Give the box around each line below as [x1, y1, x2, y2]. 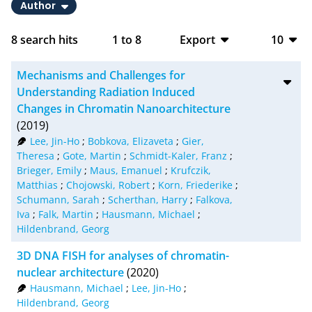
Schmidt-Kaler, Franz [130, 148, 227, 162]
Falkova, [196, 192, 233, 206]
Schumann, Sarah [17, 192, 100, 206]
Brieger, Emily [17, 163, 81, 177]
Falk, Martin [38, 207, 93, 221]
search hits [17, 31, 78, 47]
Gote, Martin [63, 148, 121, 162]
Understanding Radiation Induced [17, 84, 195, 100]
